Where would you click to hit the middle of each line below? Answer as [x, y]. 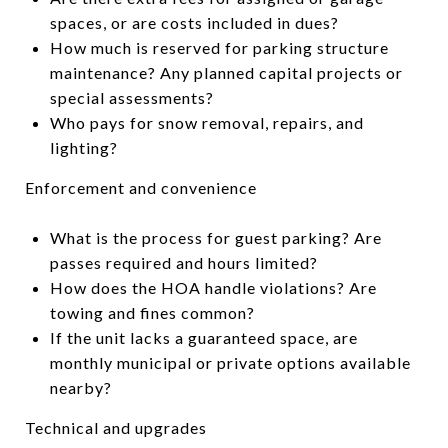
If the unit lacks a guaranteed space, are [203, 337]
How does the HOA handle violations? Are [213, 287]
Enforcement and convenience [141, 187]
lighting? [83, 147]
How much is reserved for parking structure [219, 47]
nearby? [80, 387]
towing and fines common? [152, 312]
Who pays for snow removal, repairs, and [206, 122]
